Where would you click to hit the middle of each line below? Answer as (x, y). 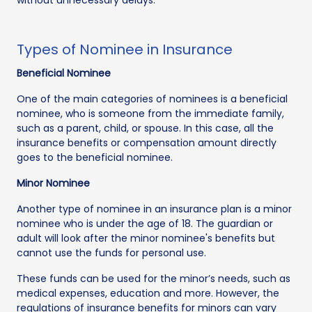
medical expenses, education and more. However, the (148, 293)
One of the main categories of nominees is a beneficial (152, 99)
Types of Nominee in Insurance (125, 49)
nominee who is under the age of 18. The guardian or (145, 223)
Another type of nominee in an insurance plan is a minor (154, 209)
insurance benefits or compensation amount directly (147, 142)
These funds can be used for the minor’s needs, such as (154, 278)
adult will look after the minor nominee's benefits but (146, 238)
